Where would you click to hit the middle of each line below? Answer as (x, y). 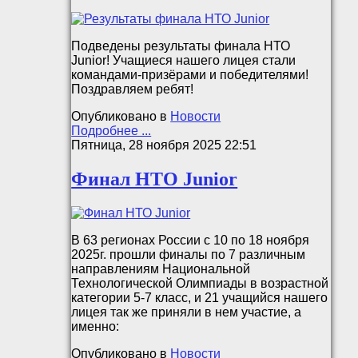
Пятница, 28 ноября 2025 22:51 (164, 145)
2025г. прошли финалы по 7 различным (189, 254)
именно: (95, 326)
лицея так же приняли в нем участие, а (187, 312)
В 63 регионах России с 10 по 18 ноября (191, 240)
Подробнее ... (111, 130)
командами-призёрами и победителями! (190, 74)
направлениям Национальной (161, 268)
